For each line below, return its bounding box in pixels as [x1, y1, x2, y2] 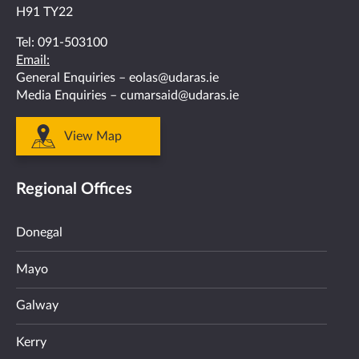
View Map [64, 130, 122, 143]
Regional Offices [16, 181, 132, 198]
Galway [16, 299, 58, 313]
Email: [16, 54, 50, 67]
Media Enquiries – [16, 89, 120, 103]
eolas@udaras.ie [129, 71, 219, 85]
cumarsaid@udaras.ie [120, 89, 239, 103]
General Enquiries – [16, 71, 129, 85]
